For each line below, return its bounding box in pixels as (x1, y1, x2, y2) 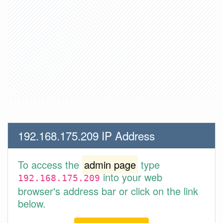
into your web (100, 170, 162, 184)
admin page (84, 157, 136, 172)
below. (18, 196, 46, 211)
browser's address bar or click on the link (18, 184, 198, 198)
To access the (18, 157, 82, 172)
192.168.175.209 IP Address (18, 127, 155, 143)
